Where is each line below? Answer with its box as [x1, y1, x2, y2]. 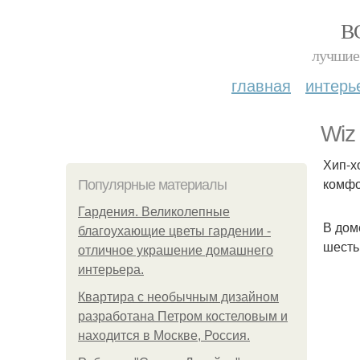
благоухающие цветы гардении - [78, 224, 271, 238]
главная [231, 73, 291, 96]
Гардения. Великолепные [78, 205, 230, 219]
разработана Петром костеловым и [78, 309, 288, 323]
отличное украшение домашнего [78, 243, 273, 257]
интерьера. [78, 263, 144, 276]
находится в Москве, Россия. [78, 329, 250, 342]
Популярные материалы [78, 177, 227, 193]
